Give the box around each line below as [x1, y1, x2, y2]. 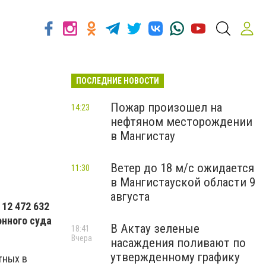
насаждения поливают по [110, 236, 246, 250]
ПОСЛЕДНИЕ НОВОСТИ [76, 76, 159, 85]
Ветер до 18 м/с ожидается [110, 161, 254, 175]
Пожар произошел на [110, 100, 222, 115]
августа [110, 189, 150, 204]
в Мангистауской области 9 [110, 175, 255, 189]
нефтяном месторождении [110, 115, 252, 129]
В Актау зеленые [110, 221, 199, 236]
